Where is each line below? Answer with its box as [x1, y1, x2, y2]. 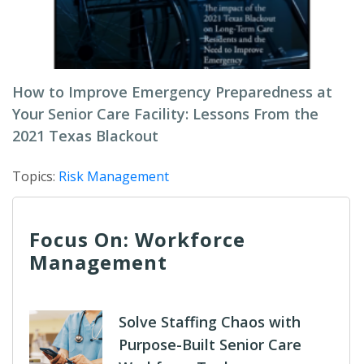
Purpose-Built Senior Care [119, 335, 301, 355]
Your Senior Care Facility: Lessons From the [12, 104, 318, 124]
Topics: [12, 167, 58, 186]
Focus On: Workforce [29, 226, 245, 253]
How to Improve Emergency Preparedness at [12, 82, 332, 102]
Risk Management [58, 167, 169, 186]
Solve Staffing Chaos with [119, 312, 301, 332]
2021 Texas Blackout [12, 126, 158, 146]
